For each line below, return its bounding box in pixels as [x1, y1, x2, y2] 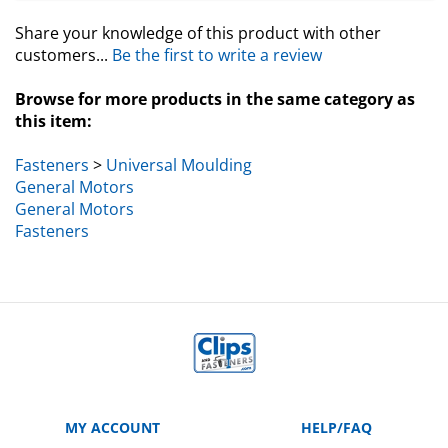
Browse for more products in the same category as [15, 70, 415, 93]
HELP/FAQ [300, 400, 372, 420]
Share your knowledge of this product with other [15, 4, 381, 27]
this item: [15, 92, 92, 115]
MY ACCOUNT [64, 400, 160, 420]
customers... [15, 26, 112, 49]
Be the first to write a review [112, 26, 322, 49]
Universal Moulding [106, 136, 252, 159]
